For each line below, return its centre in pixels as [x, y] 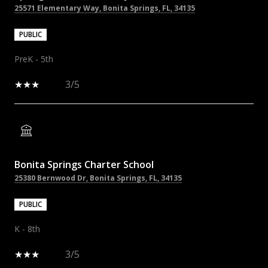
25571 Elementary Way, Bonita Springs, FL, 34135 [105, 8]
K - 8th [27, 229]
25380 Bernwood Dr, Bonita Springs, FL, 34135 [98, 178]
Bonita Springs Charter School [84, 164]
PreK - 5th [34, 59]
